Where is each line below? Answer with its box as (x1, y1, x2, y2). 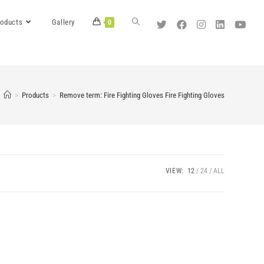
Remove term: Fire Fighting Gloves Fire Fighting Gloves (59, 90, 225, 100)
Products (21, 90, 49, 100)
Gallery (51, 18, 75, 27)
